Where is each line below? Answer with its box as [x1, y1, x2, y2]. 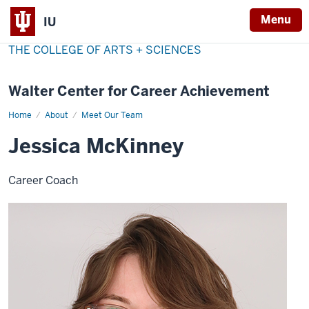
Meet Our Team [81, 110, 143, 121]
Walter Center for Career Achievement [8, 82, 270, 100]
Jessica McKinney [8, 133, 183, 159]
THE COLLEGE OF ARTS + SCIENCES [8, 43, 201, 57]
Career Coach [8, 173, 78, 188]
